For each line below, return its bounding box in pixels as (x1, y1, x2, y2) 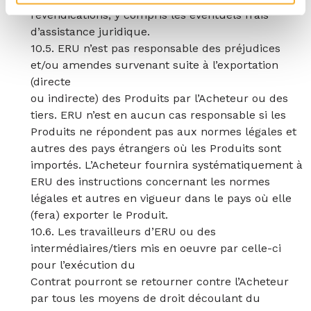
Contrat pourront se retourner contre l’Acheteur (31, 275, 289, 288)
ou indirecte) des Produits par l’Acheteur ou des (31, 92, 288, 105)
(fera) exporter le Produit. (31, 208, 168, 221)
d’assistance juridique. (31, 25, 150, 38)
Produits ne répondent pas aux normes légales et (31, 125, 296, 138)
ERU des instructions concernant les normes (31, 175, 270, 188)
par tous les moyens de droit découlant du (31, 292, 260, 305)
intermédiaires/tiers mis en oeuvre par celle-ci (31, 242, 281, 255)
